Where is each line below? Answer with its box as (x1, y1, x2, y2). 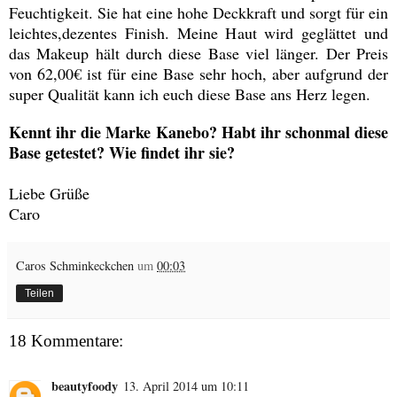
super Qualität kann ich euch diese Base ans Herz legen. (9, 83, 370, 105)
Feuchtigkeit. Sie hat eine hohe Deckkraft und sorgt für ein (9, 2, 388, 24)
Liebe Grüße (9, 183, 90, 205)
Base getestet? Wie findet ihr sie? (9, 141, 235, 165)
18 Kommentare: (9, 331, 123, 351)
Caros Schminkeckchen (16, 257, 134, 275)
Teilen (25, 287, 54, 300)
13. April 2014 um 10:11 (123, 378, 249, 395)
